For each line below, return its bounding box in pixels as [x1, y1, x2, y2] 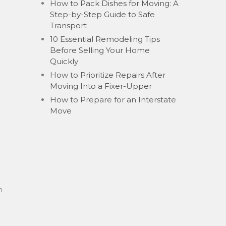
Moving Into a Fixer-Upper [50, 81, 152, 91]
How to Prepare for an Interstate [50, 95, 176, 104]
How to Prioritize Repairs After [50, 70, 165, 80]
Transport [50, 21, 87, 30]
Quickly [50, 56, 78, 66]
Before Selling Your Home [50, 45, 150, 55]
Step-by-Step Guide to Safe [50, 10, 155, 19]
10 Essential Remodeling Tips [50, 34, 160, 44]
